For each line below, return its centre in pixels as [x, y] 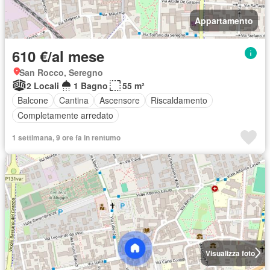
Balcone [33, 100]
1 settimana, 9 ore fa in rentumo [66, 137]
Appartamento [224, 20]
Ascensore [120, 100]
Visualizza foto [230, 253]
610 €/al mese [58, 56]
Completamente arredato [65, 115]
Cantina [74, 100]
